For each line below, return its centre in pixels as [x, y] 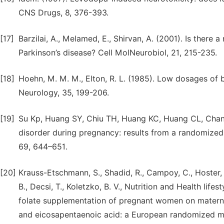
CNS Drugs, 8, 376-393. [63, 13]
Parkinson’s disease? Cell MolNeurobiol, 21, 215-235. [118, 53]
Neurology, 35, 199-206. [64, 93]
